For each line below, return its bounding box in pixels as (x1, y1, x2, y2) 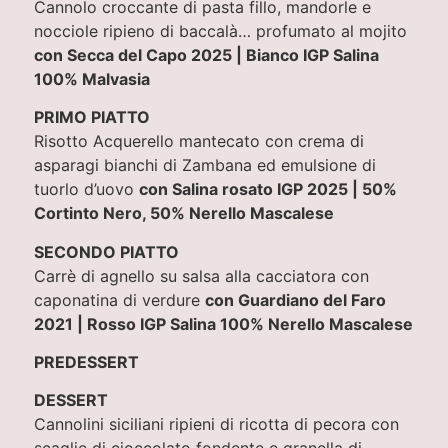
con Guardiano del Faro (204, 289, 386, 310)
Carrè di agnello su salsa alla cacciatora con (33, 265, 369, 286)
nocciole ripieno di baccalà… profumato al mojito (33, 20, 407, 41)
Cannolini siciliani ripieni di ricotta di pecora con (33, 414, 399, 435)
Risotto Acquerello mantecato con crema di (33, 131, 364, 152)
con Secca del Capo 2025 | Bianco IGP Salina (33, 44, 379, 65)
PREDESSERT (33, 351, 139, 372)
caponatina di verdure (33, 289, 205, 310)
